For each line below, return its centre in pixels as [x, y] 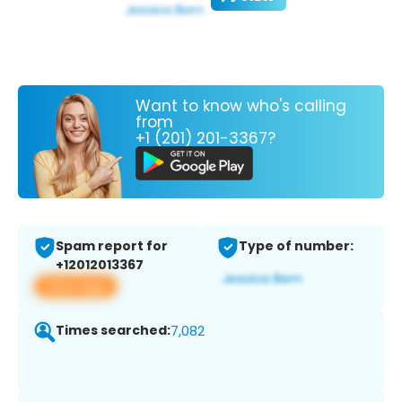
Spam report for [112, 246]
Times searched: [113, 331]
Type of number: [296, 246]
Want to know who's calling [241, 105]
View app [76, 286]
